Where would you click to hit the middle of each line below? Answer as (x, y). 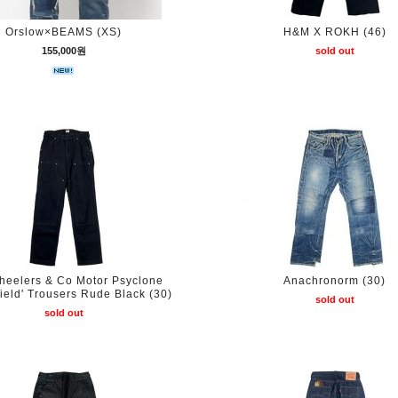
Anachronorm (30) (334, 281)
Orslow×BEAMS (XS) (64, 32)
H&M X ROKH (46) (334, 32)
